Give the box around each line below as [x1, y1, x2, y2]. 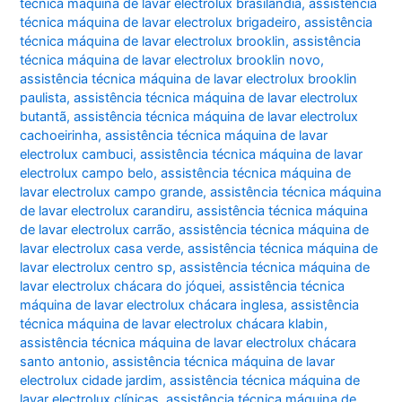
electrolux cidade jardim [20, 371, 163, 389]
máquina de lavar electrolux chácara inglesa [20, 296, 284, 313]
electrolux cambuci [20, 145, 134, 162]
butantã [20, 108, 67, 125]
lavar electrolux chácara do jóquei [20, 277, 223, 294]
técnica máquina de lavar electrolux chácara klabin [20, 315, 325, 332]
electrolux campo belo [20, 164, 154, 181]
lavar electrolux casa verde [20, 240, 181, 257]
